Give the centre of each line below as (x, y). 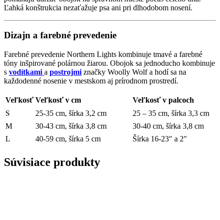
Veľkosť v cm (58, 100)
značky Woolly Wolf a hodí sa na (134, 72)
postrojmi (66, 72)
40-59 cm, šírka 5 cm (68, 139)
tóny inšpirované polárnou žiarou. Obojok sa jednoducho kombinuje (110, 63)
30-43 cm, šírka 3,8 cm (71, 126)
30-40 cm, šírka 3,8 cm (168, 126)
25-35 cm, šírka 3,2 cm (71, 113)
